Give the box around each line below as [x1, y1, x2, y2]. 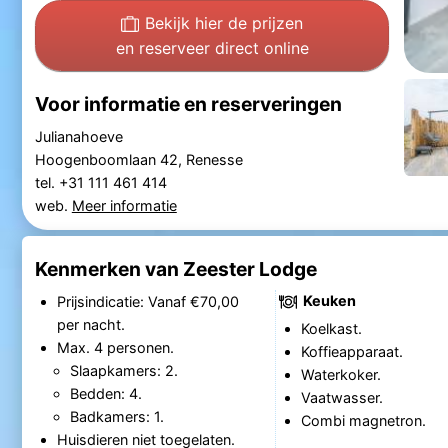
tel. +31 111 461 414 [34, 173, 171, 191]
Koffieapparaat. [300, 342, 403, 360]
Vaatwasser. [300, 388, 383, 406]
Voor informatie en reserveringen [34, 92, 342, 117]
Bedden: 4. [69, 384, 142, 402]
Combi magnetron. [300, 411, 426, 429]
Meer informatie [71, 196, 177, 214]
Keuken [299, 291, 356, 309]
